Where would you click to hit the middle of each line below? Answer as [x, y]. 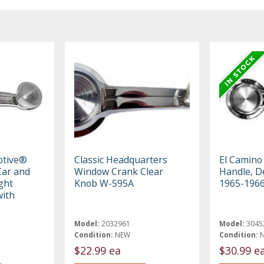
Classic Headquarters [121, 160]
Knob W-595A [104, 184]
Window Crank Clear [119, 172]
